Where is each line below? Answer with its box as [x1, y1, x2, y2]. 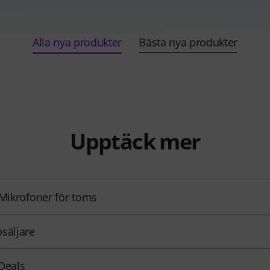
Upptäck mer [70, 127, 200, 157]
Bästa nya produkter [139, 35, 238, 50]
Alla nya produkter [32, 35, 122, 50]
